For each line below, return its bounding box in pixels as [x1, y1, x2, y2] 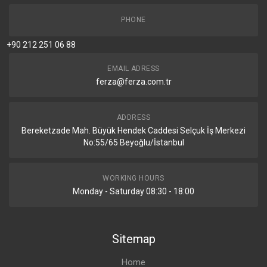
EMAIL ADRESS [107, 64, 160, 73]
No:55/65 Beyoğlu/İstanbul [83, 138, 184, 147]
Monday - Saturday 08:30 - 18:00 [73, 187, 194, 196]
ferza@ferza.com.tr [95, 77, 172, 86]
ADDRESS [116, 113, 151, 122]
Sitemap [111, 232, 156, 246]
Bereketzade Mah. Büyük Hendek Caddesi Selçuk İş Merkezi [21, 126, 246, 135]
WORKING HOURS [103, 174, 164, 182]
